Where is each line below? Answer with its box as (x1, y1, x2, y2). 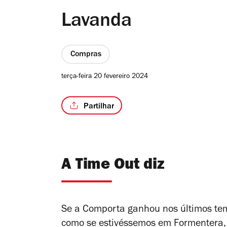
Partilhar (84, 102, 114, 111)
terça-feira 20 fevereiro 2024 (61, 73, 148, 81)
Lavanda (61, 12, 132, 32)
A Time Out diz (61, 158, 165, 174)
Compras (70, 51, 101, 59)
